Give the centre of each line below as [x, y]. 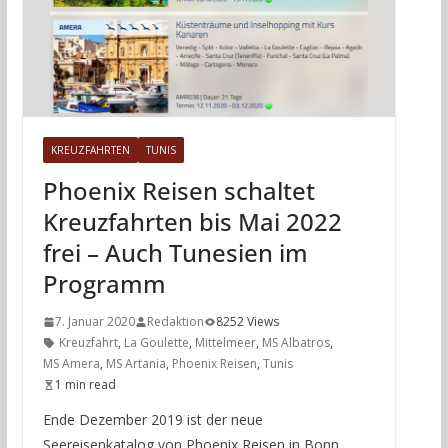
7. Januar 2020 [94, 322]
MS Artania [135, 364]
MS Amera [71, 364]
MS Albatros [295, 343]
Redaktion [175, 322]
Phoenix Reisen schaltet [178, 191]
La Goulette [156, 343]
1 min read [85, 385]
